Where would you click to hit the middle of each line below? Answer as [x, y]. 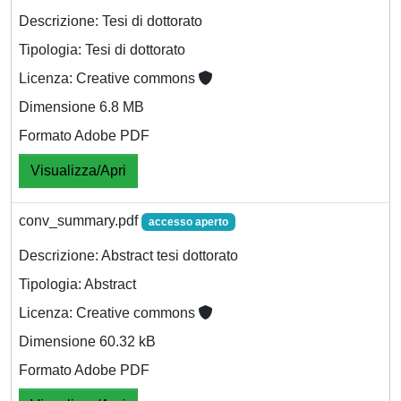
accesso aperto [188, 222]
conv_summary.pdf [80, 220]
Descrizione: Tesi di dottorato [111, 21]
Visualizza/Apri [78, 170]
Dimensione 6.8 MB [81, 107]
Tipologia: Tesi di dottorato [102, 49]
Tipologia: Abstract [77, 284]
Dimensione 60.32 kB [87, 341]
